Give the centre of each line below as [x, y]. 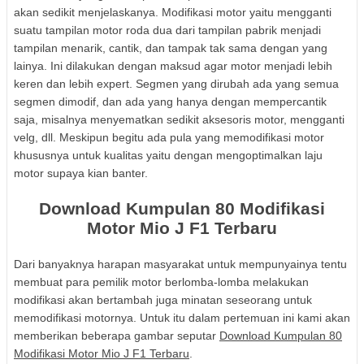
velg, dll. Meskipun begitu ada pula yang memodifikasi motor [169, 137]
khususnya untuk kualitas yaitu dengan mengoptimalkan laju [168, 155]
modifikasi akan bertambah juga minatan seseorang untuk [163, 300]
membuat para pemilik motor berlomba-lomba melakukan [161, 282]
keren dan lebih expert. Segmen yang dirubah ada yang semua [176, 84]
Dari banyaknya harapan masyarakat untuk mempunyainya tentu [180, 264]
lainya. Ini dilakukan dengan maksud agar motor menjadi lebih [173, 66]
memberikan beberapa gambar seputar [117, 336]
